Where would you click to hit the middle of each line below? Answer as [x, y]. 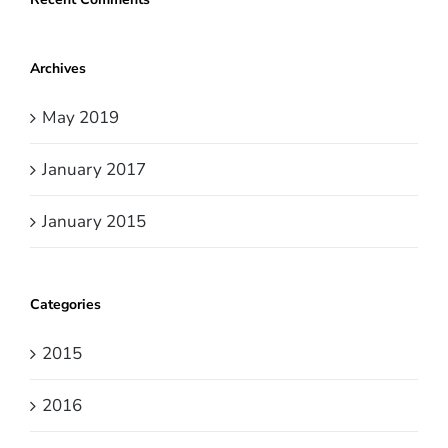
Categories [65, 305]
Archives [58, 69]
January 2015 [94, 222]
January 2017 [94, 170]
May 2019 [80, 118]
